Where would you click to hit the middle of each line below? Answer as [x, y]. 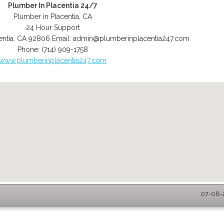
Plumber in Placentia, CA [53, 16]
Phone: [30, 49]
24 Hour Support [53, 27]
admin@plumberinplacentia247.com [131, 38]
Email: [62, 38]
